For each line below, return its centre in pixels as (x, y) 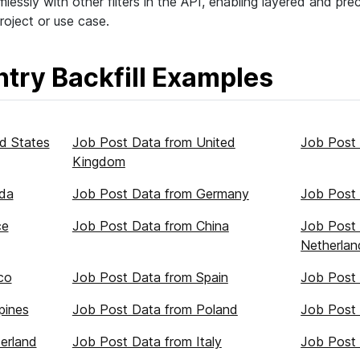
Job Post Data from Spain (150, 277)
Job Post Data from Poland (155, 309)
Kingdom (98, 162)
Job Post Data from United (153, 142)
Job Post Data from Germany (160, 194)
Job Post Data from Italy (147, 342)
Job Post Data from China (150, 226)
